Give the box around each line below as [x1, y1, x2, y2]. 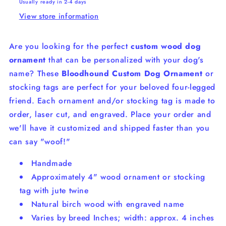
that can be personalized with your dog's [48, 53, 204, 66]
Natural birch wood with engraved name [31, 198, 184, 210]
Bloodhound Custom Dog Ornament [62, 67, 203, 79]
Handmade [31, 157, 72, 169]
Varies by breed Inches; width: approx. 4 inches [31, 211, 215, 223]
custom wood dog [130, 40, 201, 52]
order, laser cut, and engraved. [9, 108, 128, 120]
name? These [9, 67, 59, 79]
